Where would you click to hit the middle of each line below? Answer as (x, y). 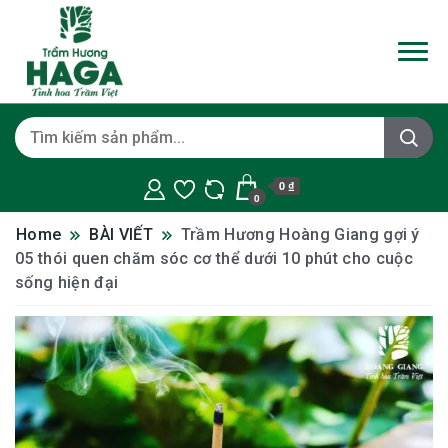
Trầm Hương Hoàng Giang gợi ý (300, 234)
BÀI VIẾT (121, 234)
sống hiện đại (67, 282)
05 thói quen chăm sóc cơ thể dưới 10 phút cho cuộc (214, 258)
